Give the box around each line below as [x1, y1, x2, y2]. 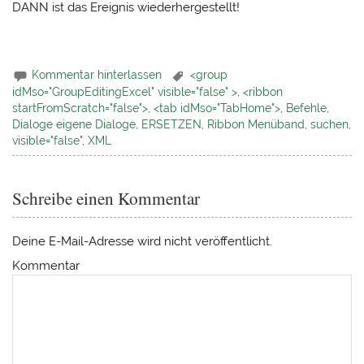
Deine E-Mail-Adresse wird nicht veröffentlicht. [12, 233, 273, 249]
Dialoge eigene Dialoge [12, 118, 136, 132]
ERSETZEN [141, 118, 202, 132]
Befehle [286, 102, 327, 115]
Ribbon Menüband [207, 118, 305, 132]
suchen [310, 118, 349, 132]
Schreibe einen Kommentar [12, 186, 201, 210]
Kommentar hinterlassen [32, 67, 162, 81]
